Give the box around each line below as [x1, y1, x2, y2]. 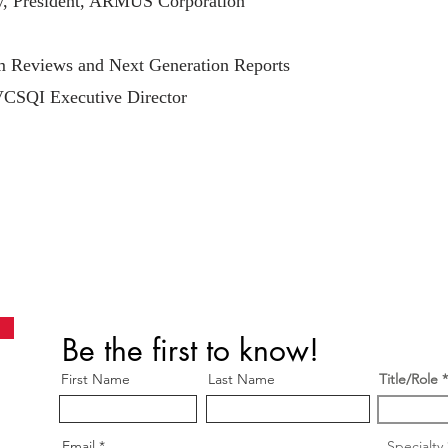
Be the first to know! [62, 329, 319, 370]
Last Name [208, 369, 275, 388]
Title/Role [379, 369, 438, 388]
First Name [61, 369, 130, 388]
